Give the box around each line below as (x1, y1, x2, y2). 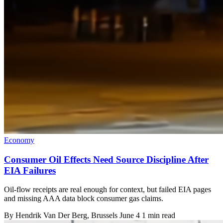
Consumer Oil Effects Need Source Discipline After (4, 154, 209, 165)
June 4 (119, 211, 140, 220)
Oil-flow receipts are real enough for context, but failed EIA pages (4, 185, 211, 194)
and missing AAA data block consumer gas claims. (4, 194, 163, 203)
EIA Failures (4, 165, 56, 176)
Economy (4, 136, 34, 144)
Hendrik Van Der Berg (15, 211, 87, 220)
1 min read (142, 211, 175, 220)
